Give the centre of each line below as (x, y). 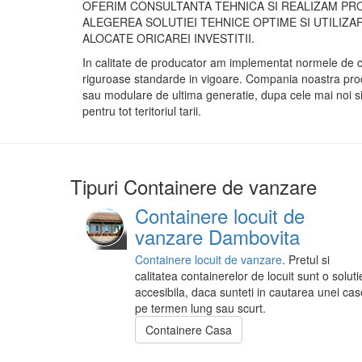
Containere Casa (189, 330)
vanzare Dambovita (217, 237)
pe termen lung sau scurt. (200, 308)
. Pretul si (306, 260)
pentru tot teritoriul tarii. (142, 111)
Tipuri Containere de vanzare (194, 187)
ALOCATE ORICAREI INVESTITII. (168, 38)
